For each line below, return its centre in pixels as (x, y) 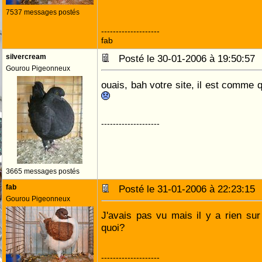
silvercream (26, 57)
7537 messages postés (43, 12)
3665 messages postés (43, 171)
